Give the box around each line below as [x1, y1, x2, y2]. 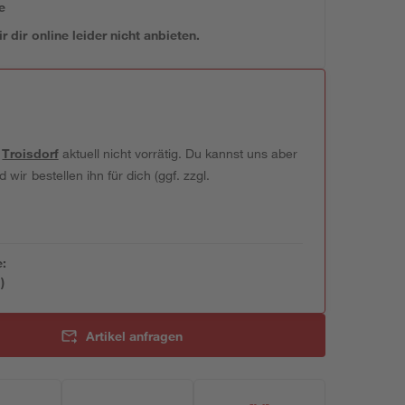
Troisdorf [2, 146, 59, 161]
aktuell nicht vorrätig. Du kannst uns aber [58, 146, 298, 161]
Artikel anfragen [85, 327, 183, 344]
